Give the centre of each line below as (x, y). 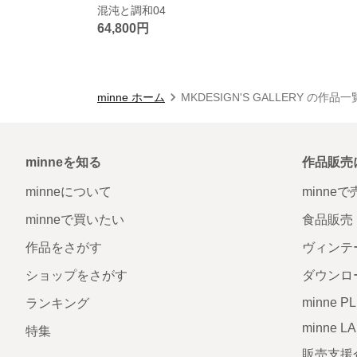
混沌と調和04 (131, 10)
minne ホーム (131, 97)
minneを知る (63, 162)
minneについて (69, 191)
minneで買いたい (75, 219)
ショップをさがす (76, 275)
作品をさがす (64, 247)
